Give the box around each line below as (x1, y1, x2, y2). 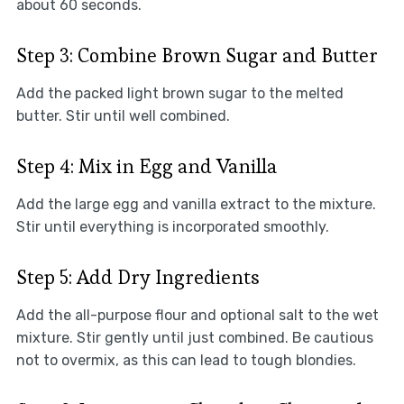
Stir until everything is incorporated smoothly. (15, 217, 329, 235)
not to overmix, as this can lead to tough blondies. (15, 351, 356, 369)
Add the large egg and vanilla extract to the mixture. (15, 195, 376, 213)
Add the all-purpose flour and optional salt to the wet (15, 306, 379, 324)
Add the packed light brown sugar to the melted (15, 84, 344, 102)
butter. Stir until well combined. (15, 106, 230, 124)
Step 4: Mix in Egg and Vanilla (15, 152, 277, 179)
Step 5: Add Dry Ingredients (15, 263, 260, 289)
